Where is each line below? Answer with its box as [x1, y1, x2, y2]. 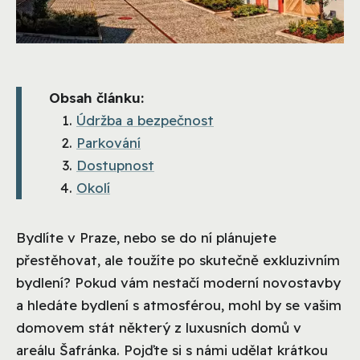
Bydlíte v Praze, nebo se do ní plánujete [16, 228, 276, 246]
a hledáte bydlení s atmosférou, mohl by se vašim [16, 296, 342, 313]
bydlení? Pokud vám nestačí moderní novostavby [16, 273, 341, 291]
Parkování [76, 133, 141, 151]
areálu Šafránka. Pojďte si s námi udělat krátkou [16, 341, 328, 358]
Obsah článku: [49, 88, 144, 106]
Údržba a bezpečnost [76, 111, 214, 129]
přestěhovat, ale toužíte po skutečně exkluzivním [16, 251, 340, 268]
